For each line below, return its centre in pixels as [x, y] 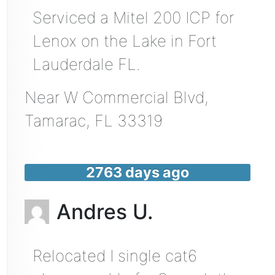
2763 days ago [137, 172]
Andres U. [105, 211]
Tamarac [55, 120]
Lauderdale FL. [86, 64]
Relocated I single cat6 [114, 255]
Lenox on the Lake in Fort [124, 41]
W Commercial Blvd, [136, 97]
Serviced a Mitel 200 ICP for [133, 17]
